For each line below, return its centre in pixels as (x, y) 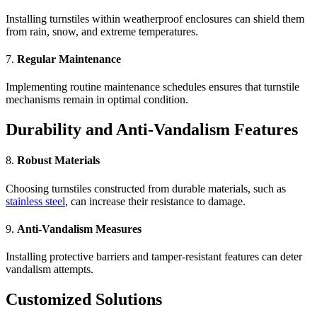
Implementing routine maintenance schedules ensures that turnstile (152, 87)
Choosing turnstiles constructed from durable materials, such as (146, 188)
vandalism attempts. (50, 270)
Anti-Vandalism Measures (79, 229)
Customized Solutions (84, 300)
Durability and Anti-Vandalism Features (152, 130)
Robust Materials (58, 161)
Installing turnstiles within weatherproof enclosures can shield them (155, 18)
